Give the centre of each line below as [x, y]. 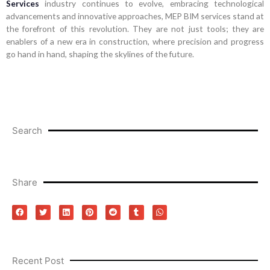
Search [27, 130]
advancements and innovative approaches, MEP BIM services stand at [135, 16]
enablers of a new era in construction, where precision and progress [135, 41]
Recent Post [38, 260]
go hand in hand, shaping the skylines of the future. [100, 54]
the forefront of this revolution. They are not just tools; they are [135, 28]
